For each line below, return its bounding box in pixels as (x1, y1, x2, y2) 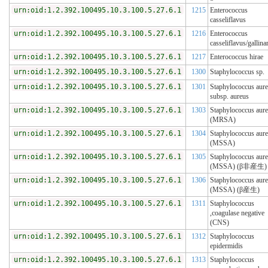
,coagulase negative (210, 209, 264, 218)
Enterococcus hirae (210, 53, 263, 62)
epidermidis (210, 242, 243, 251)
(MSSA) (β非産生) (210, 162, 267, 171)
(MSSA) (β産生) (210, 185, 260, 194)
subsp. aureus (210, 92, 249, 101)
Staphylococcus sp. (210, 68, 264, 77)
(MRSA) (210, 115, 236, 124)
